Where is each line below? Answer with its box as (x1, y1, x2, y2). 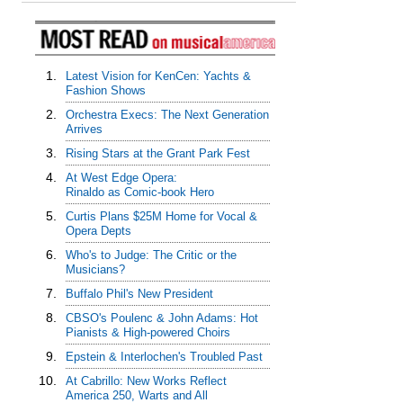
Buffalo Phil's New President (65, 287, 213, 301)
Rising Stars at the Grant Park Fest (65, 147, 250, 161)
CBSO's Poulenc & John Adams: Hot (65, 311, 258, 326)
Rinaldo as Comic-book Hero (65, 185, 214, 200)
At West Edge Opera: (65, 171, 177, 185)
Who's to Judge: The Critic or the (65, 248, 237, 263)
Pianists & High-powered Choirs (65, 326, 230, 340)
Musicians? (65, 263, 125, 277)
